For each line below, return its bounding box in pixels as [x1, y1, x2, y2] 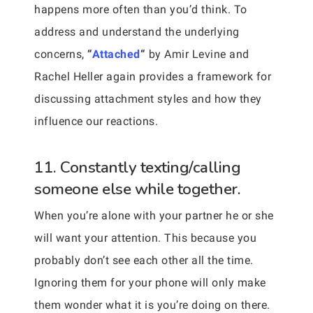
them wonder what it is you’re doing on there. [34, 298, 270, 312]
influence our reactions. [34, 114, 158, 128]
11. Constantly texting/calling [34, 156, 240, 178]
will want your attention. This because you [34, 231, 256, 245]
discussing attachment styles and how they [34, 92, 262, 105]
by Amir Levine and [145, 47, 249, 61]
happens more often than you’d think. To [34, 2, 247, 16]
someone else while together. [34, 177, 240, 200]
